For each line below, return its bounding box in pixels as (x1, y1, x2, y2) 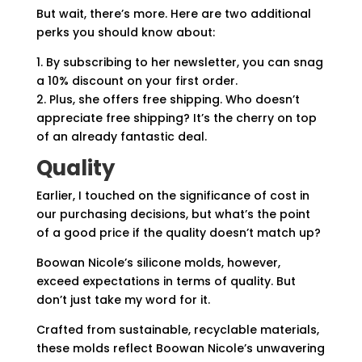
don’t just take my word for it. (36, 292, 210, 308)
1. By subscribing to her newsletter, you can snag (36, 54, 323, 70)
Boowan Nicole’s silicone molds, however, (36, 255, 280, 271)
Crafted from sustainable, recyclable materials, (36, 322, 319, 338)
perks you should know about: (36, 24, 215, 40)
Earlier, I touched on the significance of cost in (36, 187, 309, 204)
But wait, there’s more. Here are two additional (36, 6, 311, 22)
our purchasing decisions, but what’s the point (36, 206, 310, 222)
